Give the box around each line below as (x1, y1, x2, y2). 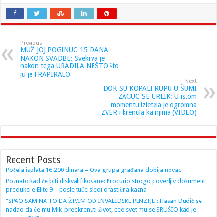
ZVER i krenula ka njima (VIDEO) (101, 108, 197, 117)
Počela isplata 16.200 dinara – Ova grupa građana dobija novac (6, 166, 182, 174)
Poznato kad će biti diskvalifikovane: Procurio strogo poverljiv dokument (6, 177, 206, 185)
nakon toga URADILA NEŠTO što (20, 62, 119, 70)
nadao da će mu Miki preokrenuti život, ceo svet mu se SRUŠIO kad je (6, 206, 197, 214)
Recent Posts (6, 155, 61, 166)
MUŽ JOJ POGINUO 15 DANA (20, 46, 108, 54)
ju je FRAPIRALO (20, 70, 71, 78)
